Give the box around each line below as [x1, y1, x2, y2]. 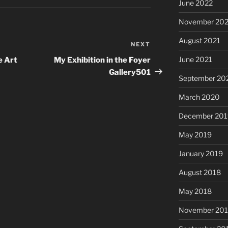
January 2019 [178, 149, 223, 158]
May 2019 [178, 130, 212, 139]
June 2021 [178, 55, 212, 64]
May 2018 [178, 187, 212, 196]
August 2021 [178, 36, 220, 45]
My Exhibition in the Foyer [54, 55, 151, 65]
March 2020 [178, 93, 220, 102]
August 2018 [178, 168, 221, 177]
